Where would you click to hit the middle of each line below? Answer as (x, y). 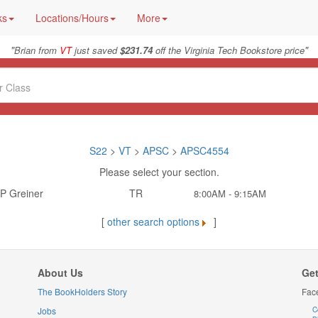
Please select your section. (159, 172)
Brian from (37, 50)
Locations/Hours (72, 18)
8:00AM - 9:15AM (230, 193)
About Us (60, 273)
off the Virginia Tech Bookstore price (228, 50)
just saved (95, 50)
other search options (153, 221)
